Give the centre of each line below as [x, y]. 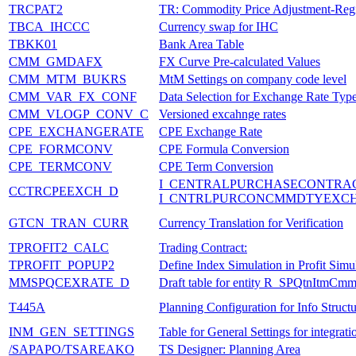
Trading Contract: [203, 247]
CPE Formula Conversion [224, 149]
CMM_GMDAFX [56, 61]
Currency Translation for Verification [251, 222]
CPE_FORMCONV [61, 149]
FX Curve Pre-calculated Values [240, 61]
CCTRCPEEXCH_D [64, 191]
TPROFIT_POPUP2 [62, 265]
